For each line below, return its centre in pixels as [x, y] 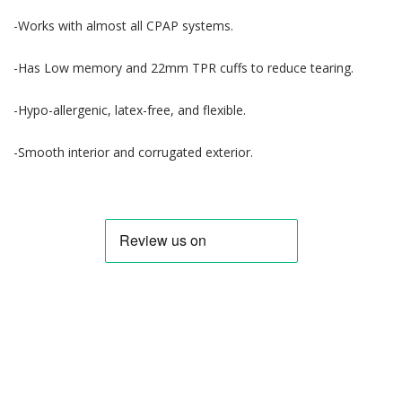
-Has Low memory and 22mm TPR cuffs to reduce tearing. [184, 67]
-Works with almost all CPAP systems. [123, 25]
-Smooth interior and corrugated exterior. [133, 152]
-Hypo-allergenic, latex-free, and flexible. [130, 109]
